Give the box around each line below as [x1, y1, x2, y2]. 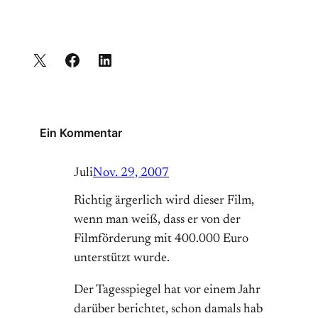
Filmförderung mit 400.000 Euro [74, 233, 248, 246]
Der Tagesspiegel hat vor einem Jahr [74, 284, 261, 297]
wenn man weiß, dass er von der [74, 214, 241, 227]
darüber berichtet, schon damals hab [74, 303, 263, 317]
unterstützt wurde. [74, 252, 170, 265]
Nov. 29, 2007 [93, 167, 169, 180]
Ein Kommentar [40, 126, 122, 141]
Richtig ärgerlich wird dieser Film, [74, 194, 254, 208]
